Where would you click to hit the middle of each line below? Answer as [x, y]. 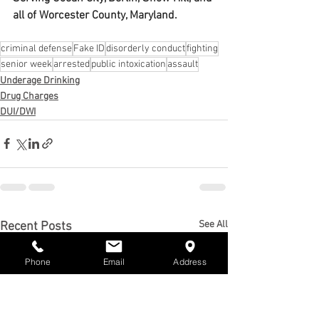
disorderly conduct [146, 48]
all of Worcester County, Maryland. [95, 15]
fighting [202, 48]
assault [183, 64]
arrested [72, 64]
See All [213, 224]
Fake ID [89, 48]
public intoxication [129, 64]
